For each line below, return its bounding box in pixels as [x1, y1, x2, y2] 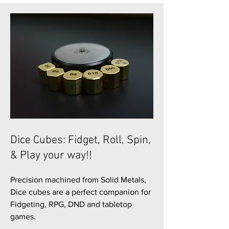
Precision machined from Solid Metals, [10, 175, 146, 184]
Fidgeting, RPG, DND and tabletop [10, 200, 132, 209]
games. [10, 212, 36, 221]
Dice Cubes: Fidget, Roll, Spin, [10, 133, 151, 147]
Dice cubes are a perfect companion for [10, 188, 151, 196]
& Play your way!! [10, 149, 92, 163]
